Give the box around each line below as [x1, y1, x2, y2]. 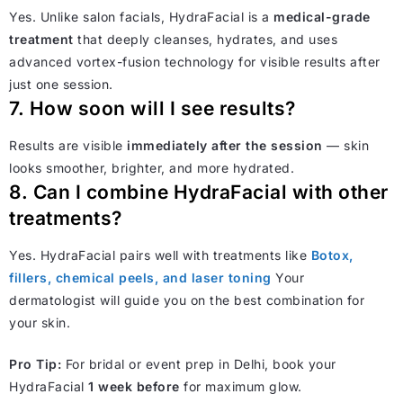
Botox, [310, 246, 354, 263]
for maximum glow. [179, 378, 302, 394]
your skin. [9, 314, 70, 330]
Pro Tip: [9, 355, 61, 372]
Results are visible [9, 137, 127, 153]
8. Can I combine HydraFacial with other [9, 180, 389, 203]
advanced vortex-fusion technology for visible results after [9, 53, 381, 69]
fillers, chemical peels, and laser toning [9, 269, 272, 285]
